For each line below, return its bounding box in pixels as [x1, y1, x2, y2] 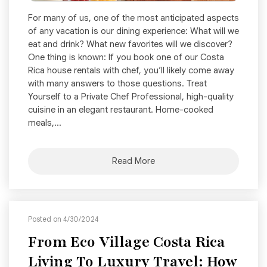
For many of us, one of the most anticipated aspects [28, 13, 239, 24]
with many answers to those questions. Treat [28, 78, 207, 89]
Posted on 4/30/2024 [28, 215, 99, 224]
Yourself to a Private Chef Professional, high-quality [28, 91, 234, 103]
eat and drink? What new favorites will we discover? [28, 39, 232, 50]
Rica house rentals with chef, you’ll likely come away [28, 65, 234, 76]
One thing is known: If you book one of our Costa [28, 52, 224, 63]
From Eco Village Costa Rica [28, 232, 225, 253]
